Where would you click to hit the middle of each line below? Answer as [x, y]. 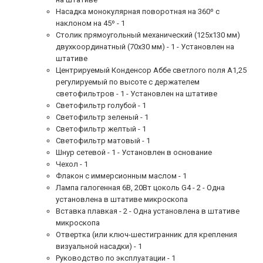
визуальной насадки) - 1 [99, 246]
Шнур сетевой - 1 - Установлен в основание [134, 152]
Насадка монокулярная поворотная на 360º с [138, 11]
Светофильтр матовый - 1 [103, 140]
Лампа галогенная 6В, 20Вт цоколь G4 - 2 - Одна [140, 187]
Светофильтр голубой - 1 [101, 105]
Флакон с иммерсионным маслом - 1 [121, 176]
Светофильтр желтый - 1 [101, 129]
